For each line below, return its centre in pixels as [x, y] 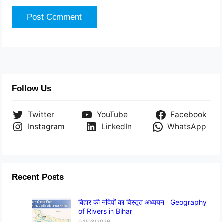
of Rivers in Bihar [106, 211]
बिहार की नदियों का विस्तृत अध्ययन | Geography [143, 202]
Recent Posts [38, 177]
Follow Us [32, 89]
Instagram [47, 127]
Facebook [188, 115]
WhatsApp [187, 127]
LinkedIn [116, 127]
